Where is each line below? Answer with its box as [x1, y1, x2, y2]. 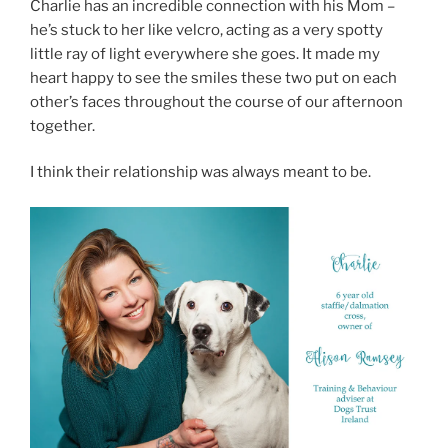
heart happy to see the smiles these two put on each [30, 68, 397, 87]
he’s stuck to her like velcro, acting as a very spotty [30, 20, 383, 39]
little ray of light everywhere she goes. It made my [30, 44, 380, 63]
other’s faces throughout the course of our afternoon [30, 92, 403, 111]
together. [30, 116, 95, 135]
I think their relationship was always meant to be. [30, 163, 371, 182]
